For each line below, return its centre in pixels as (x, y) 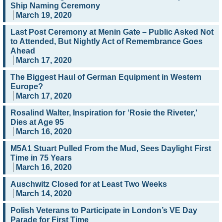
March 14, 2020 (44, 194)
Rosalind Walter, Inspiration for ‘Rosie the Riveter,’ (104, 113)
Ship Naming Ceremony (55, 6)
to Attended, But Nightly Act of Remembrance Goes (107, 42)
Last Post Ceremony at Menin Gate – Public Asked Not (112, 32)
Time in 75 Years (41, 158)
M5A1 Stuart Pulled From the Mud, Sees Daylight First (111, 149)
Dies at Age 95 (37, 122)
